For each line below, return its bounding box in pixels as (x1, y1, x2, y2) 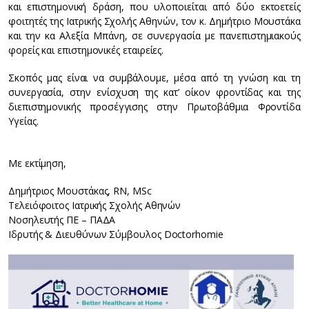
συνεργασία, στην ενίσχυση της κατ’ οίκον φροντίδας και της (8, 86, 301, 99)
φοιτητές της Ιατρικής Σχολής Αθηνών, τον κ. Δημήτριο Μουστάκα (8, 14, 301, 28)
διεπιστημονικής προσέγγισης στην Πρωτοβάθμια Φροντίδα (8, 100, 301, 114)
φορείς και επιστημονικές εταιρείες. (8, 43, 164, 57)
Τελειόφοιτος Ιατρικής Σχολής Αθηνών (8, 199, 181, 212)
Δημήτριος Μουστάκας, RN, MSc (8, 184, 152, 198)
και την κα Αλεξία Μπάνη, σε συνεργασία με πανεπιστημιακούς (8, 29, 301, 43)
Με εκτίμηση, (8, 157, 67, 170)
